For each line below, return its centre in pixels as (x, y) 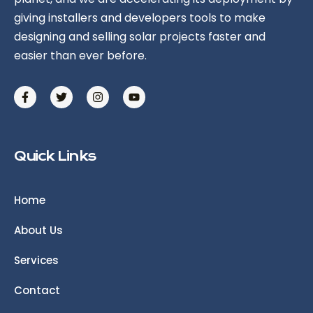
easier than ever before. (80, 56)
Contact (37, 290)
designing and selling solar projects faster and (140, 37)
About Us (38, 230)
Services (36, 260)
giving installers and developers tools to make (140, 18)
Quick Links (55, 156)
